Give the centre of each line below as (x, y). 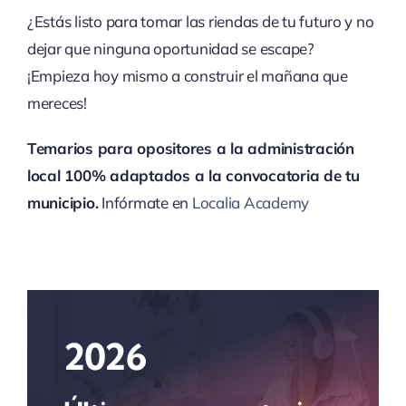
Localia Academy (251, 203)
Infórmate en (145, 203)
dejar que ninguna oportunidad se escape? (170, 49)
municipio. (63, 203)
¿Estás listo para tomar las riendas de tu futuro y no (200, 22)
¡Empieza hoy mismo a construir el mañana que (187, 76)
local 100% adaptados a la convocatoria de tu (193, 176)
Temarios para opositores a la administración (190, 149)
